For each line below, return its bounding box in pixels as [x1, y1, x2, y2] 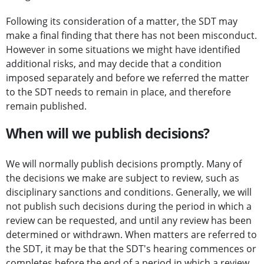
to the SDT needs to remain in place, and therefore [6, 85, 231, 99]
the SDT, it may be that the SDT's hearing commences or [6, 242, 256, 256]
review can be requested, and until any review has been [6, 214, 252, 227]
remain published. [6, 100, 87, 113]
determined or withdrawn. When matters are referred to [6, 228, 257, 242]
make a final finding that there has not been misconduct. [6, 29, 257, 42]
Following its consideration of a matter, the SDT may [6, 15, 237, 28]
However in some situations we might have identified [6, 43, 240, 57]
